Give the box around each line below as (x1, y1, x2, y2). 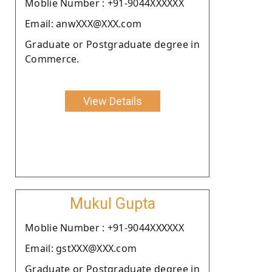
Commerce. (25, 52, 80, 66)
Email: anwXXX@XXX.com (25, 16, 142, 30)
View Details (83, 94, 142, 107)
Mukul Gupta (69, 194, 155, 212)
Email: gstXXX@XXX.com (25, 241, 137, 255)
